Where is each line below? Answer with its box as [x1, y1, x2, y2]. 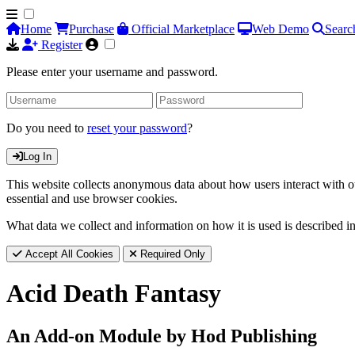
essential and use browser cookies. [6, 192, 177, 205]
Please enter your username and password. [6, 65, 218, 78]
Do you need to [6, 121, 87, 135]
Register [38, 38, 82, 52]
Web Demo [252, 22, 309, 36]
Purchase [69, 22, 114, 36]
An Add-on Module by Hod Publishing [6, 325, 317, 346]
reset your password [87, 121, 187, 135]
